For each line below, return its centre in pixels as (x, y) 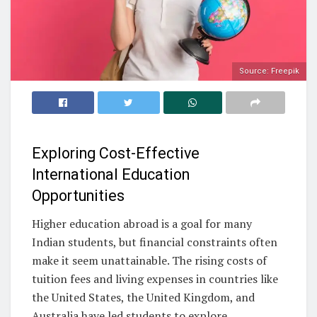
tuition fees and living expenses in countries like (155, 279)
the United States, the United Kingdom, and (143, 298)
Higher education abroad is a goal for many (142, 224)
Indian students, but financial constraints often (155, 242)
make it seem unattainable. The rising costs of (149, 261)
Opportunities (78, 196)
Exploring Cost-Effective (116, 154)
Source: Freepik (269, 71)
